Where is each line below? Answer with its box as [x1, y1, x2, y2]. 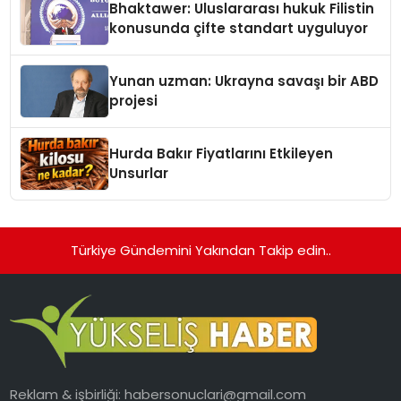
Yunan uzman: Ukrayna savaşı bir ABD [109, 72, 380, 91]
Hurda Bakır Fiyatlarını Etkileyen [109, 144, 334, 164]
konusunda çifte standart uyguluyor [109, 19, 369, 38]
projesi [109, 91, 158, 111]
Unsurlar [109, 164, 169, 183]
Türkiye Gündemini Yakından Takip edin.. [70, 241, 331, 260]
